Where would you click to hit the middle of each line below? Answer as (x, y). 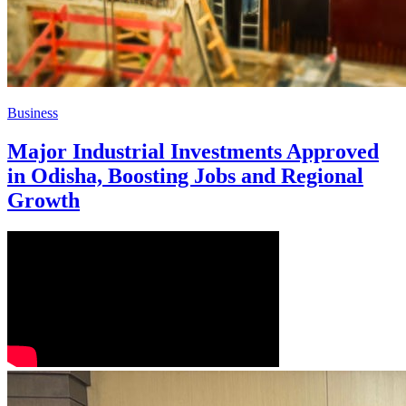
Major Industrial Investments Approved (193, 151)
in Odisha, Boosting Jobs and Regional (185, 175)
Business (33, 112)
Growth (43, 200)
